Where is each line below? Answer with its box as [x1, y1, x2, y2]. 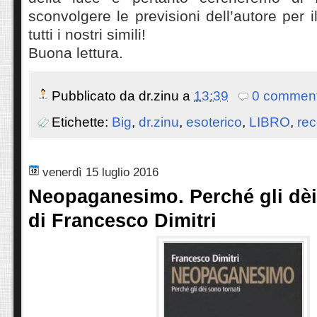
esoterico [186, 115, 242, 130]
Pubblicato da [52, 88, 139, 103]
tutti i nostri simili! [28, 26, 146, 43]
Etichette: [52, 115, 112, 130]
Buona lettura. [28, 45, 123, 62]
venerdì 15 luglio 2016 [42, 165, 158, 180]
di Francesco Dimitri [28, 209, 217, 232]
